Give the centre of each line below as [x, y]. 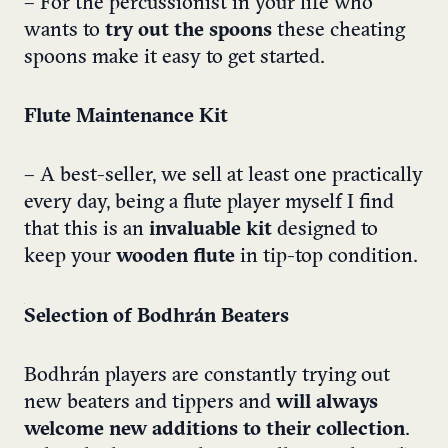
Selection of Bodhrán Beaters [156, 317]
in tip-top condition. [326, 257]
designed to [325, 230]
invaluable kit [210, 230]
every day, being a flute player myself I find [209, 203]
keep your [70, 257]
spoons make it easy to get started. [174, 58]
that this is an [86, 230]
